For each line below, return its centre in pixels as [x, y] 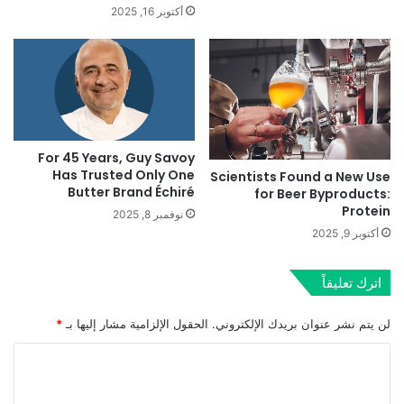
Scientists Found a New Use [300, 176]
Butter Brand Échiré [131, 192]
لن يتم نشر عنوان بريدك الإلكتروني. [301, 323]
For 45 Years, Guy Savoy [116, 157]
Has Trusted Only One [124, 174]
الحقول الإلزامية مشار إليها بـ [135, 323]
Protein [366, 211]
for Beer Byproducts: [322, 193]
